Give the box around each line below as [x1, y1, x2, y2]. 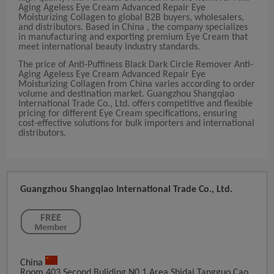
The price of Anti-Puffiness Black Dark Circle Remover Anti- [18, 60, 253, 70]
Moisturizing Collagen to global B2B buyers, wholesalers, [18, 13, 244, 23]
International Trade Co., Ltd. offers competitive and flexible [18, 99, 253, 109]
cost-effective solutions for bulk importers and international [18, 119, 254, 129]
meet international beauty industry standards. [18, 42, 200, 53]
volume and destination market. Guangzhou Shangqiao [18, 89, 234, 100]
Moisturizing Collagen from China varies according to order [18, 80, 255, 90]
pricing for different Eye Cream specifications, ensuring [18, 109, 237, 119]
